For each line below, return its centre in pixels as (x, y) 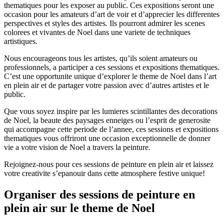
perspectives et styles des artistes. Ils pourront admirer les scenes (104, 23)
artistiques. (21, 41)
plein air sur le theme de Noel (79, 208)
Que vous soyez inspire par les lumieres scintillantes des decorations (111, 111)
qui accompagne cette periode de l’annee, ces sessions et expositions (111, 129)
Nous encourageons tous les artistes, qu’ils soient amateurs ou (101, 58)
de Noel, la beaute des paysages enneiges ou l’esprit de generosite (107, 120)
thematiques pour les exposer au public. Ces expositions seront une (109, 5)
